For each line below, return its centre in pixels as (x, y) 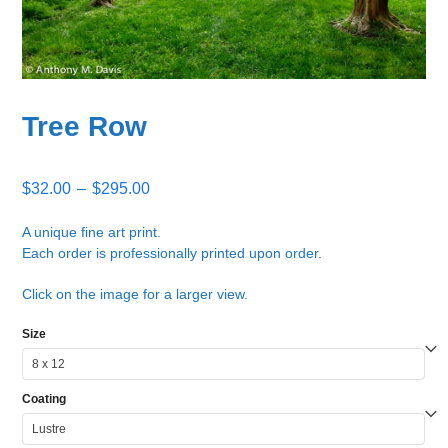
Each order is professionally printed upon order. (172, 253)
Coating (44, 399)
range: (172, 207)
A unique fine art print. (92, 232)
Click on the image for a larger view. (135, 294)
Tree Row (85, 127)
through (176, 255)
